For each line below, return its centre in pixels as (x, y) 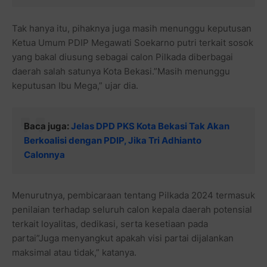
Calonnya (44, 155)
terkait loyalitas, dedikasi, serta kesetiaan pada (110, 224)
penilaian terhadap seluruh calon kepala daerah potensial (132, 210)
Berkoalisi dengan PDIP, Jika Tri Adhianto (113, 141)
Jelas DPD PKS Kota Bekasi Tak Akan (150, 126)
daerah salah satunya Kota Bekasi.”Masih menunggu (121, 72)
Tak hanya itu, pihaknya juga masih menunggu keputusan (132, 29)
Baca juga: (47, 126)
